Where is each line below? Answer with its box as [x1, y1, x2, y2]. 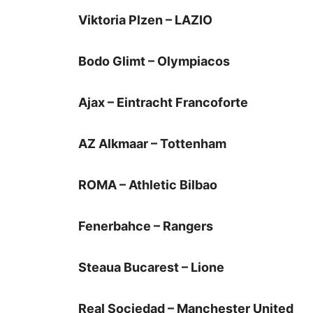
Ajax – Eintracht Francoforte [78, 95, 248, 110]
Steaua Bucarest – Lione [78, 260, 224, 275]
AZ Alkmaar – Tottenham [78, 136, 229, 152]
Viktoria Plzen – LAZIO [78, 13, 212, 28]
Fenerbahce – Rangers [78, 219, 213, 234]
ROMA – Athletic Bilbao [78, 177, 217, 193]
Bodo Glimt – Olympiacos [78, 54, 230, 69]
